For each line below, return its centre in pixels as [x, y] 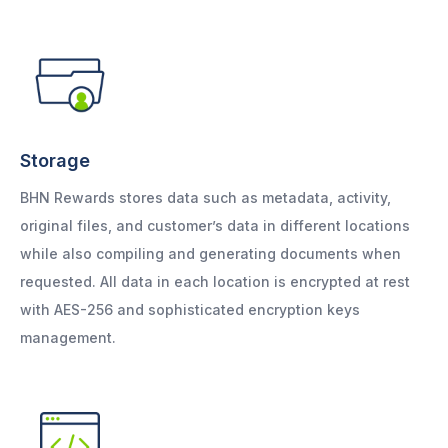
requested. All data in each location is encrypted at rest [215, 282]
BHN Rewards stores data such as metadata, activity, [205, 198]
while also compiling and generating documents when [210, 254]
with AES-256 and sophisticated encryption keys [190, 310]
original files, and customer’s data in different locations [215, 226]
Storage [55, 161]
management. [68, 338]
